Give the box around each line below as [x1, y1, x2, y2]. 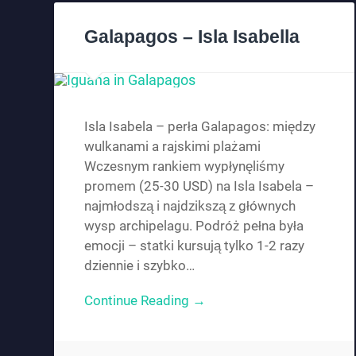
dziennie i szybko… [84, 257, 195, 274]
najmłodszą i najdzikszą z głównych [84, 198, 296, 215]
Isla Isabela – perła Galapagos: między [84, 118, 316, 135]
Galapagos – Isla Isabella [84, 27, 300, 48]
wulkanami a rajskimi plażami [84, 138, 261, 155]
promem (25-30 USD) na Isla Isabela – [84, 178, 315, 195]
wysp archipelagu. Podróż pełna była [84, 218, 304, 234]
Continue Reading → [84, 292, 207, 309]
